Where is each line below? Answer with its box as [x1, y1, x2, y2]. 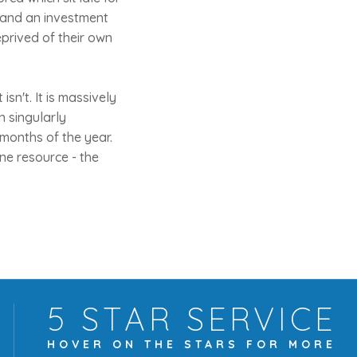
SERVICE [173, 299, 336, 339]
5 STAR [47, 299, 174, 339]
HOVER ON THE [47, 337, 184, 351]
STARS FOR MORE [184, 337, 336, 351]
